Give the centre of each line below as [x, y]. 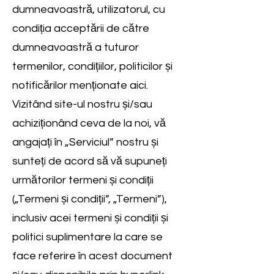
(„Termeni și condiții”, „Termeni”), [90, 199]
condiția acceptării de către [81, 28]
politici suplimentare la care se [87, 237]
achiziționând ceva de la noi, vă [89, 123]
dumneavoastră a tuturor [76, 47]
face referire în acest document [92, 256]
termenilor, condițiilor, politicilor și [92, 66]
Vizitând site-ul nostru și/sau [82, 104]
